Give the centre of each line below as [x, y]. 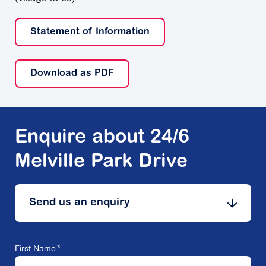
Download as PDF [72, 74]
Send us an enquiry [80, 203]
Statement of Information [90, 32]
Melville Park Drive [101, 162]
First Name [35, 248]
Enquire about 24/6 [102, 138]
